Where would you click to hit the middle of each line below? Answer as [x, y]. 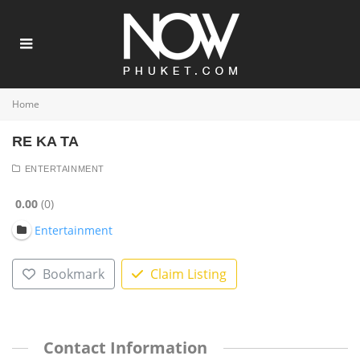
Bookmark [73, 274]
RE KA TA [45, 141]
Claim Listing [188, 274]
